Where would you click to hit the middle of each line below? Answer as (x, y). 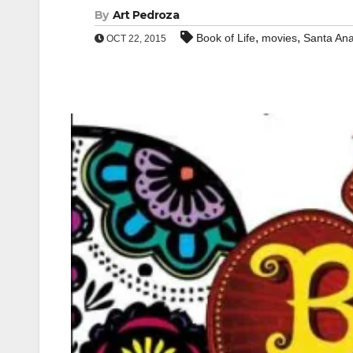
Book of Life (226, 38)
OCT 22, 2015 (135, 39)
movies (279, 38)
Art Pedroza (145, 15)
